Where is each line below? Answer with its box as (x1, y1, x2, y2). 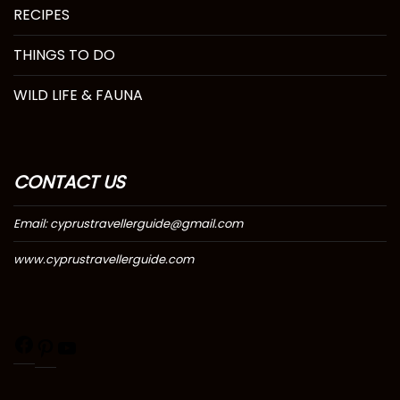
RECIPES (13, 4, 70, 25)
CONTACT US (13, 169, 125, 195)
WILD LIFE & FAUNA (13, 84, 143, 105)
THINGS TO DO (13, 44, 115, 65)
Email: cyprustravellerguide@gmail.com (13, 214, 243, 232)
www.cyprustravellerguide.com (13, 250, 194, 268)
